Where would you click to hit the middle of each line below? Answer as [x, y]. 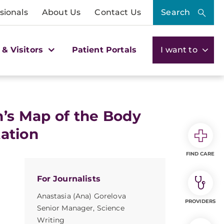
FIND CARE [200, 154]
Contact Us [118, 12]
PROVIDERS [200, 201]
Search [176, 12]
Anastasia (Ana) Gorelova [81, 196]
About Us [61, 12]
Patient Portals [104, 49]
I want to [180, 49]
